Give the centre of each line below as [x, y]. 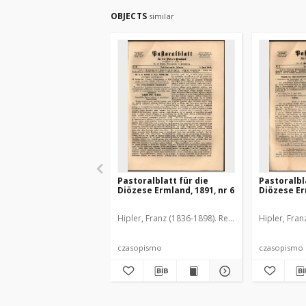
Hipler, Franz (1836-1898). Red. [177, 218]
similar [161, 16]
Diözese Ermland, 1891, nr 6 [176, 190]
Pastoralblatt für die [163, 181]
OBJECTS [130, 16]
